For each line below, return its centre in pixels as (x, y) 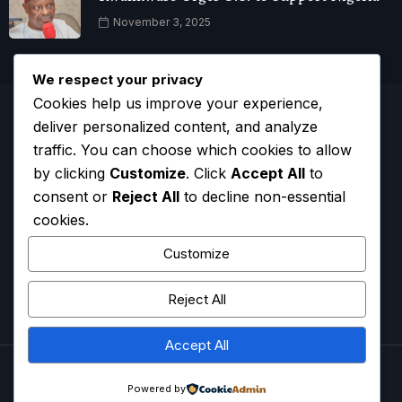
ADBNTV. (124, 374)
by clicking (71, 173)
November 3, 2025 (161, 22)
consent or (73, 196)
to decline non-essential (262, 196)
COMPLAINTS (277, 314)
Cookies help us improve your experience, (178, 103)
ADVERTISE (209, 314)
